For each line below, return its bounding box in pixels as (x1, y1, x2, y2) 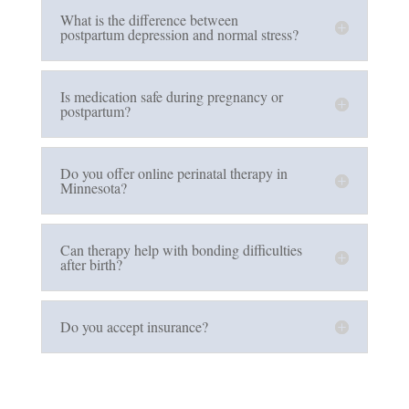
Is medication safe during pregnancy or (59, 86, 283, 106)
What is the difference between (59, 9, 238, 29)
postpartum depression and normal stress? (59, 24, 299, 44)
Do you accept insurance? (59, 316, 208, 336)
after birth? (59, 254, 122, 274)
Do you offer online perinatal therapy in (59, 163, 288, 183)
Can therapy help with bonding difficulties (59, 239, 302, 259)
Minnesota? (59, 177, 127, 197)
